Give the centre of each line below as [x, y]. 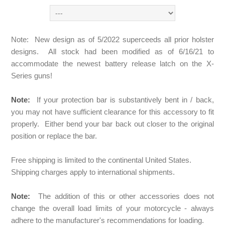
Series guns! [32, 75]
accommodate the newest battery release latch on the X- [113, 63]
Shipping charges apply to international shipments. [94, 172]
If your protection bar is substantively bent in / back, [122, 99]
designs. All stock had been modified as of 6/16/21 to [113, 51]
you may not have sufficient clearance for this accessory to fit [113, 111]
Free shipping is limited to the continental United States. [101, 160]
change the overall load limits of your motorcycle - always [113, 208]
